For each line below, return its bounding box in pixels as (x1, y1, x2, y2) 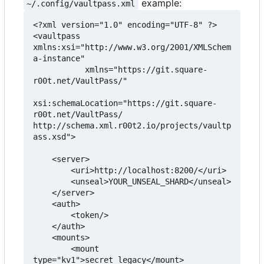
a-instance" (33, 53, 85, 63)
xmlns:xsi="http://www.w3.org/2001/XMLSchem (33, 42, 231, 52)
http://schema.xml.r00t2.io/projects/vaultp (33, 120, 231, 130)
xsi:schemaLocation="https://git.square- (33, 98, 217, 108)
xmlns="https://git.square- (33, 64, 85, 74)
